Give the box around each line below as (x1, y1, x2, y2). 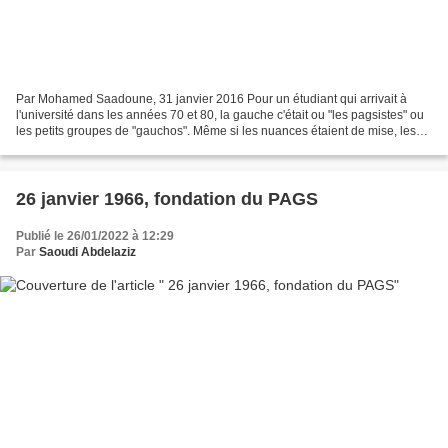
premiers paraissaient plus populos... (16, 139, 216, 154)
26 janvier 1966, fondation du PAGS (16, 188, 318, 209)
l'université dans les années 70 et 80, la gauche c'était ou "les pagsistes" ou (16, 107, 424, 122)
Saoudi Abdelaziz (39, 244, 136, 259)
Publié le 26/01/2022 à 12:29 (16, 228, 174, 243)
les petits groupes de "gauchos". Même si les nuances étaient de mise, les (16, 123, 416, 138)
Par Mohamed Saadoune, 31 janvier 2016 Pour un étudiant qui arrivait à (16, 91, 407, 106)
